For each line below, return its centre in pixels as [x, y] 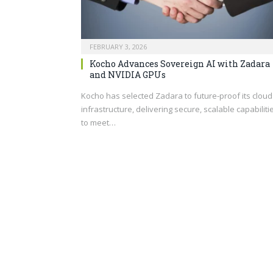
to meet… [98, 122]
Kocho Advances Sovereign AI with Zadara [180, 63]
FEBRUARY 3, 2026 [118, 46]
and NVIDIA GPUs [128, 74]
